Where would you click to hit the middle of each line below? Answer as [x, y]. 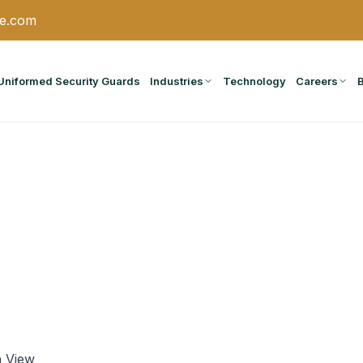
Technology [254, 81]
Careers [317, 81]
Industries [177, 81]
